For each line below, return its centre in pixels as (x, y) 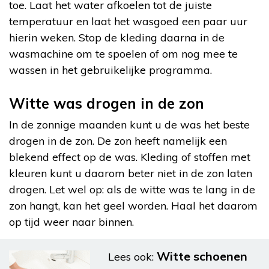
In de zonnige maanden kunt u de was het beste (129, 124)
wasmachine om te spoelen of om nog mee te (123, 53)
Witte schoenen (202, 256)
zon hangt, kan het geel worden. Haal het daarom (133, 205)
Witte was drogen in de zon (107, 103)
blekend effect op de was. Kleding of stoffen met (130, 157)
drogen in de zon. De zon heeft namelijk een (118, 141)
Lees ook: (131, 256)
